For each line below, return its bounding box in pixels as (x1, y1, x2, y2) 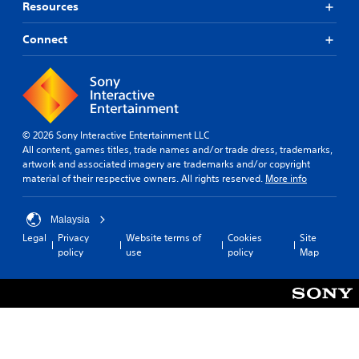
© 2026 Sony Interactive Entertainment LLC (22, 128, 209, 143)
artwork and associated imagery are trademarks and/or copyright (22, 157, 310, 171)
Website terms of (126, 231, 202, 245)
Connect (22, 32, 67, 47)
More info (265, 171, 307, 186)
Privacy (58, 231, 89, 245)
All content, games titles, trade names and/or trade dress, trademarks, (22, 143, 333, 157)
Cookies (228, 231, 263, 245)
